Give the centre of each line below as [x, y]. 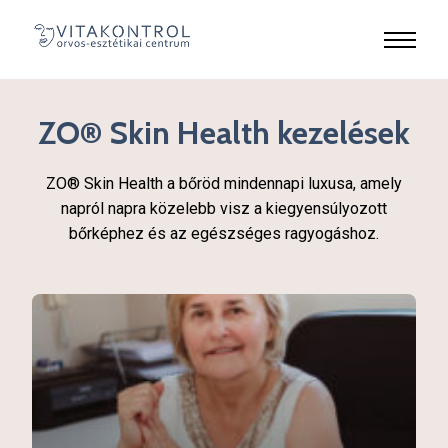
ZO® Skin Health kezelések [224, 132]
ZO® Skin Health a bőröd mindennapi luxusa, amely [224, 183]
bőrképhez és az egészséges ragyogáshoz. [224, 233]
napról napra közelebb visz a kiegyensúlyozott [224, 208]
